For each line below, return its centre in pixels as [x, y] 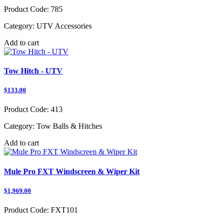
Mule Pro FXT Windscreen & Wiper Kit [72, 171]
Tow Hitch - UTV [33, 71]
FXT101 [63, 210]
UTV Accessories [63, 26]
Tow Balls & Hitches [68, 126]
